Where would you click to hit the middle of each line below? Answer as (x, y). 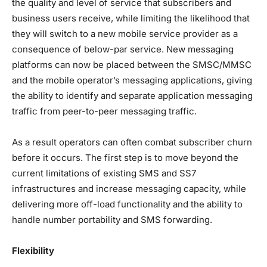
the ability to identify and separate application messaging (132, 95)
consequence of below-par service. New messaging (123, 49)
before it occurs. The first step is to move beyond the (125, 157)
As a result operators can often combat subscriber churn (132, 142)
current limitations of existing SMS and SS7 (104, 173)
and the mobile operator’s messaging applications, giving (132, 80)
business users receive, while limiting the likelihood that (131, 18)
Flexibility (33, 250)
